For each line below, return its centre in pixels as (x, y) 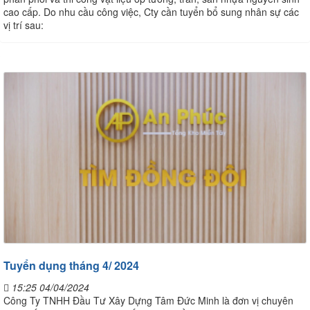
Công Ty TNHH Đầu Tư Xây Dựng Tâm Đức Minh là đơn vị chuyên (148, 300)
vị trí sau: (24, 25)
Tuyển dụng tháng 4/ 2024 (71, 265)
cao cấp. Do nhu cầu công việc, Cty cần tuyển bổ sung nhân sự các (151, 12)
